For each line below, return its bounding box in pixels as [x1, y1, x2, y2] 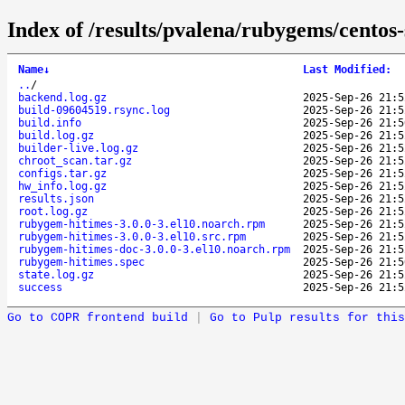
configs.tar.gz [18, 166, 107, 180]
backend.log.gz [18, 90, 107, 104]
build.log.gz [18, 128, 94, 142]
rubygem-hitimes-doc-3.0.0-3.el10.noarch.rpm [18, 242, 290, 256]
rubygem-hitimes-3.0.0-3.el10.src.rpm [18, 230, 246, 243]
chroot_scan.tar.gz [18, 154, 132, 167]
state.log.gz [18, 268, 94, 281]
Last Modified [303, 62, 385, 76]
